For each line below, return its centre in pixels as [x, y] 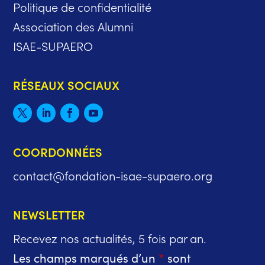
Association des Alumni [73, 26]
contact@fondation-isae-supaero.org [113, 175]
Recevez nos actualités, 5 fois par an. [110, 238]
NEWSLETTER [49, 214]
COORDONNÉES [58, 152]
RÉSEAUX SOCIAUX [67, 85]
